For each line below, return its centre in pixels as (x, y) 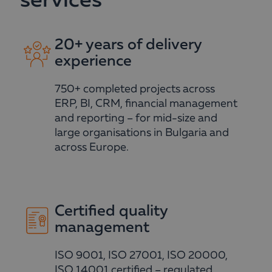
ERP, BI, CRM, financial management (146, 104)
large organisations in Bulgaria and (142, 133)
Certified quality (111, 212)
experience (93, 62)
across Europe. (92, 148)
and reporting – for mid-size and (136, 118)
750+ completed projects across (135, 89)
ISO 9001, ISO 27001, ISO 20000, (141, 256)
